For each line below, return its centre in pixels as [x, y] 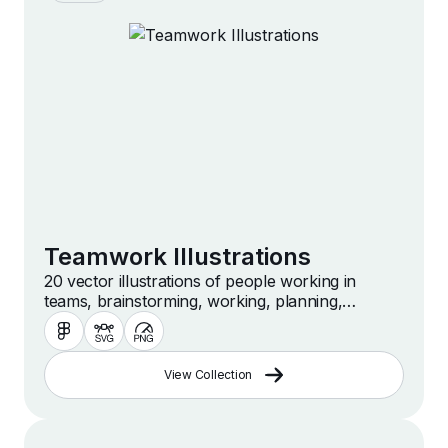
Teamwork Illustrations [177, 257]
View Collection [208, 375]
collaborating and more [129, 321]
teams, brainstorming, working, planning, [193, 301]
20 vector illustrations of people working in [200, 281]
